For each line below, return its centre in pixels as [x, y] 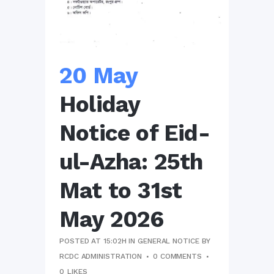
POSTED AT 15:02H [93, 241]
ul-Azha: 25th [131, 161]
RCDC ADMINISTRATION [101, 256]
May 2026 [112, 219]
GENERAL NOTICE [168, 241]
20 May [98, 75]
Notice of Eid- [135, 133]
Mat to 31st [121, 190]
